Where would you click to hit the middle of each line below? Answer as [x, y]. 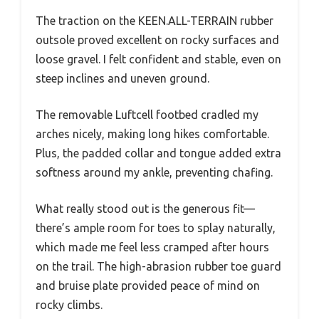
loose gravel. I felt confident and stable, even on [158, 59]
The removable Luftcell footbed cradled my [147, 114]
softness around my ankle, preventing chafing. [154, 172]
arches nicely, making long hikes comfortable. [152, 134]
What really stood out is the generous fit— [145, 208]
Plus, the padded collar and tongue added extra [158, 153]
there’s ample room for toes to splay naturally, [156, 228]
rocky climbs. [69, 304]
